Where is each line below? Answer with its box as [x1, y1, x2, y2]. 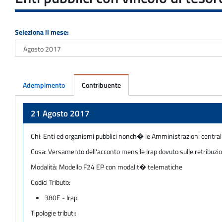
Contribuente [82, 79, 121, 90]
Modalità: [31, 161, 59, 172]
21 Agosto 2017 [31, 107, 90, 120]
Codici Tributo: [31, 176, 70, 187]
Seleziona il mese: [15, 26, 69, 37]
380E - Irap [45, 192, 78, 203]
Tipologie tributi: [31, 207, 76, 218]
